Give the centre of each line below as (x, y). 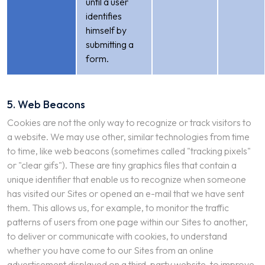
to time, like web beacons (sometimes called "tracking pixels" (129, 151)
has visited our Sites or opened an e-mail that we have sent (126, 193)
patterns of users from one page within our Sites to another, (127, 222)
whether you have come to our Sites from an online (110, 250)
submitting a (110, 44)
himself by (106, 30)
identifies (104, 16)
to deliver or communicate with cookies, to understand (117, 236)
